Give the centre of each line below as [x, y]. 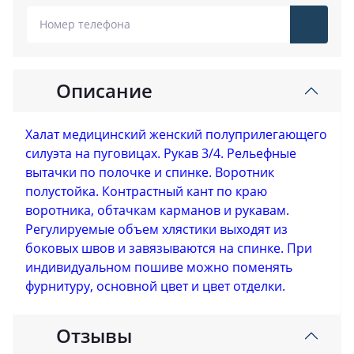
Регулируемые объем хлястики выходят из [156, 229]
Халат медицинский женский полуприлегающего [176, 134]
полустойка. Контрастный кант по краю [146, 191]
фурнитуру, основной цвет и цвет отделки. [155, 286]
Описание [104, 90]
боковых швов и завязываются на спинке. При [169, 248]
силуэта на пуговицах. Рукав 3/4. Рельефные [161, 153]
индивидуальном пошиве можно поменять [159, 267]
